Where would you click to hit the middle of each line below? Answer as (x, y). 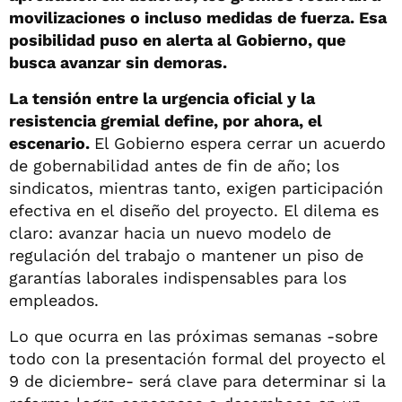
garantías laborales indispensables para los (178, 277)
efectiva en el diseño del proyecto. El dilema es (194, 210)
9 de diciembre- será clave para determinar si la (197, 380)
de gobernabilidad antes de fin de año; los (174, 165)
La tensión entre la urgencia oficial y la (162, 98)
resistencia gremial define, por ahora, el (166, 120)
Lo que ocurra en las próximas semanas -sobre (193, 336)
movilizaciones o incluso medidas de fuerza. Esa (198, 17)
